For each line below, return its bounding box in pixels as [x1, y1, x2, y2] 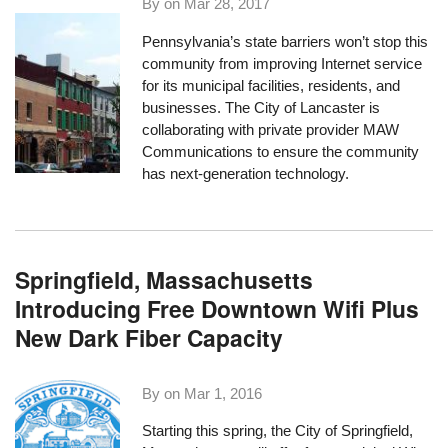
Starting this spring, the [142, 421, 296, 439]
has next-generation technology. [142, 164, 350, 182]
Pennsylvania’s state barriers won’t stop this [142, 32, 429, 50]
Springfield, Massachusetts [15, 263, 314, 297]
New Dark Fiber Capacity [15, 321, 284, 355]
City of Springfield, [295, 421, 414, 439]
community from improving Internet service [142, 54, 423, 72]
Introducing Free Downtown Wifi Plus [15, 292, 420, 326]
